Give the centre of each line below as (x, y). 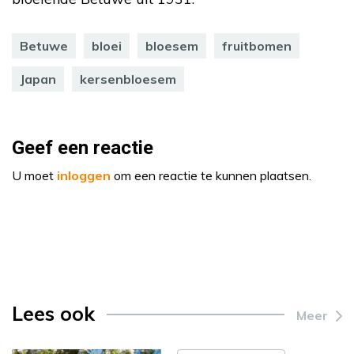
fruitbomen (257, 45)
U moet (34, 175)
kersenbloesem (128, 79)
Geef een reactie (83, 148)
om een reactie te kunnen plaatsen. (211, 175)
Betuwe (44, 45)
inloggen (84, 175)
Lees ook (53, 313)
